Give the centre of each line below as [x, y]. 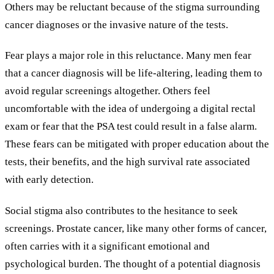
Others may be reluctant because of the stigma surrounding [132, 7]
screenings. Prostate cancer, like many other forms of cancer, [136, 228]
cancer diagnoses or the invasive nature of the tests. [117, 25]
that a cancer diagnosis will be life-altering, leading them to [134, 73]
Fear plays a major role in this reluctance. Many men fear [128, 56]
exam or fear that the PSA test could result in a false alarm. [131, 127]
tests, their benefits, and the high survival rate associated [128, 162]
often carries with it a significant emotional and [107, 246]
